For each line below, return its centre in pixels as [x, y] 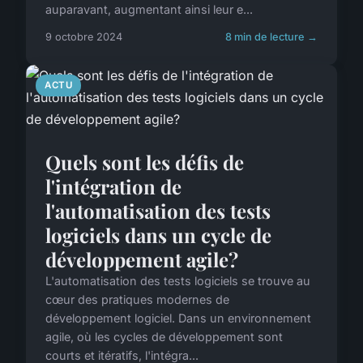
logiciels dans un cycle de [158, 235]
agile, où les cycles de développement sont [164, 337]
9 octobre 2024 [84, 37]
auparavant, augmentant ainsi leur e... [149, 9]
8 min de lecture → [271, 37]
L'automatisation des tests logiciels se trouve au [178, 281]
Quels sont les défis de [145, 162]
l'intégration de [113, 186]
